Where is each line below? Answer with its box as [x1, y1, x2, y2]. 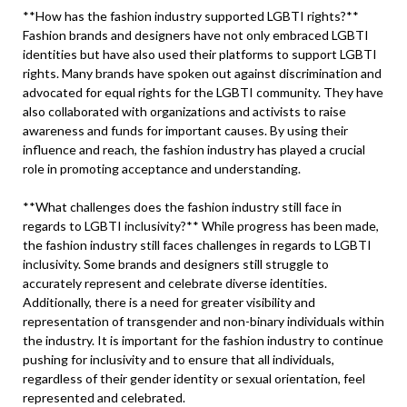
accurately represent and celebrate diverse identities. [23, 275, 327, 291]
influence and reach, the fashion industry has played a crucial [23, 142, 365, 157]
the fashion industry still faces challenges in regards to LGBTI [23, 237, 372, 253]
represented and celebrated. [23, 390, 185, 405]
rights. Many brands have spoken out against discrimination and [23, 65, 382, 81]
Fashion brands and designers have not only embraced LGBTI [23, 27, 369, 43]
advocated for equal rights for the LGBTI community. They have [23, 84, 383, 100]
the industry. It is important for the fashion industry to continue [23, 333, 383, 348]
